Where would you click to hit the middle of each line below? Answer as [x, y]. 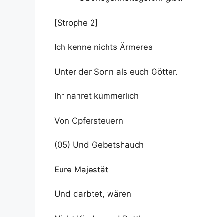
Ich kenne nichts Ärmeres [103, 47]
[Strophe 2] [76, 23]
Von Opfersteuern [89, 120]
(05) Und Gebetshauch [99, 145]
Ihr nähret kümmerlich [96, 96]
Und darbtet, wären [93, 194]
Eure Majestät [81, 169]
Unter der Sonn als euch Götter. [116, 71]
